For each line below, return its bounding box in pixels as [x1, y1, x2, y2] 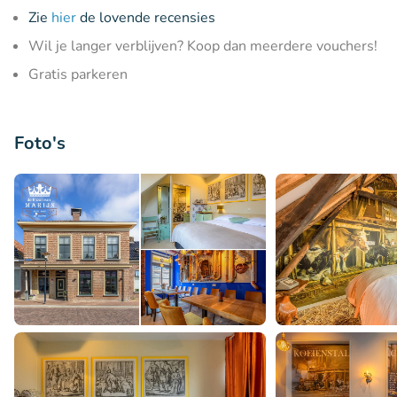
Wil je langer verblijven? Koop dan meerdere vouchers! [28, 36, 378, 56]
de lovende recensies [76, 8, 215, 27]
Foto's [14, 131, 66, 155]
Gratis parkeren [28, 65, 128, 84]
